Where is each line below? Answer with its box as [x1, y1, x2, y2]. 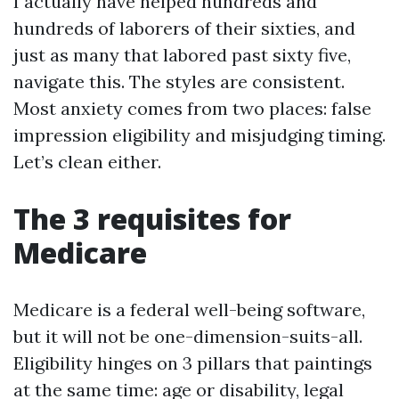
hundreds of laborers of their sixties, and [13, 17, 355, 39]
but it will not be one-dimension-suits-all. [13, 325, 362, 347]
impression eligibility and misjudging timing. [13, 124, 386, 146]
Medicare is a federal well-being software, [13, 298, 365, 321]
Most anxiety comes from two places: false [13, 97, 371, 119]
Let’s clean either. [13, 151, 161, 173]
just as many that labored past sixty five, [13, 44, 351, 66]
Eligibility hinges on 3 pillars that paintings [13, 352, 372, 374]
